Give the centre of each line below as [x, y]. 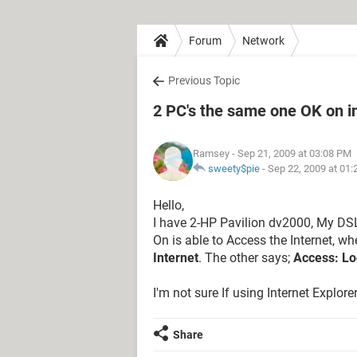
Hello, [169, 205]
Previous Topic [204, 80]
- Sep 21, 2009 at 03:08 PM [290, 153]
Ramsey [211, 153]
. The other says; [246, 258]
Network [263, 40]
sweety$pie [234, 169]
